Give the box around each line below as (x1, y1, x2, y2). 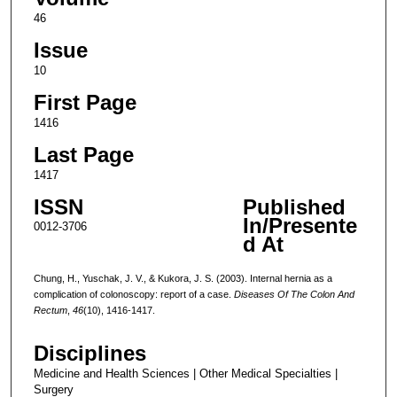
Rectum (33, 304, 67, 315)
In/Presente (242, 213, 357, 237)
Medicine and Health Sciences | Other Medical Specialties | (33, 367, 338, 381)
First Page (33, 90, 136, 114)
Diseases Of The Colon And (233, 288, 354, 300)
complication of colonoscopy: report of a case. (33, 288, 234, 300)
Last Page (33, 142, 134, 167)
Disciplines (33, 341, 146, 366)
